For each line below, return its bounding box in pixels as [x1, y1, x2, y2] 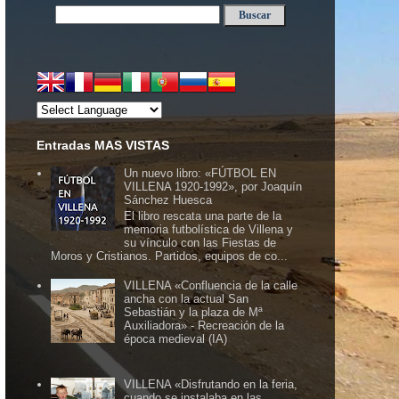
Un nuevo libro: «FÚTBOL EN [124, 167, 277, 181]
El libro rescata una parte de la [124, 208, 282, 223]
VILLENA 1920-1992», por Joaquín [124, 180, 303, 194]
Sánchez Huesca [124, 193, 213, 208]
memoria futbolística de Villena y [124, 222, 294, 236]
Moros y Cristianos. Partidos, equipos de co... [51, 248, 289, 263]
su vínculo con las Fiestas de [124, 235, 277, 249]
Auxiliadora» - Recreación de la [124, 318, 285, 332]
